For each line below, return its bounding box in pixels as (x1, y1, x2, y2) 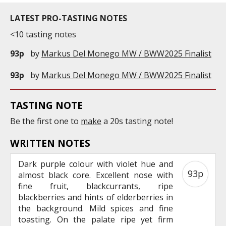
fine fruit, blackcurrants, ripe (18, 180, 173, 192)
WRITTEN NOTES (10, 136, 90, 150)
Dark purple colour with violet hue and (18, 158, 173, 169)
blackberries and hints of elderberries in (18, 191, 173, 203)
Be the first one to (10, 115, 81, 127)
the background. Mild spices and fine (18, 202, 173, 214)
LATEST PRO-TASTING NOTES (10, 13, 127, 24)
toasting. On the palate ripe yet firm (18, 213, 173, 225)
